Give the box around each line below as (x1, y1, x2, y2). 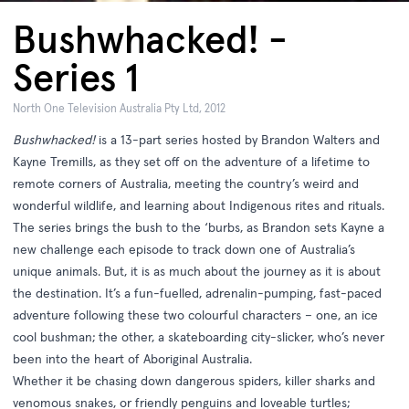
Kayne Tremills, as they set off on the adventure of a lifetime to (13, 153, 370, 171)
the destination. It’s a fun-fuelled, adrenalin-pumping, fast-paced (13, 285, 382, 302)
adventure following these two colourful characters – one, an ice (13, 307, 378, 324)
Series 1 (13, 53, 139, 102)
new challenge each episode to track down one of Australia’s (13, 241, 355, 258)
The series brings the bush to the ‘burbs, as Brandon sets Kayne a (13, 219, 384, 236)
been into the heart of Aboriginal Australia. (13, 351, 252, 368)
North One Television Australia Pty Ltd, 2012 (13, 101, 225, 116)
